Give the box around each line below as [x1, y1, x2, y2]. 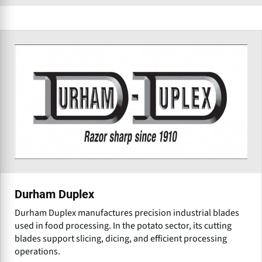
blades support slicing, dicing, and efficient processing [15, 232, 227, 245]
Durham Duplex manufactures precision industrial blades [15, 206, 239, 219]
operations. [15, 244, 60, 258]
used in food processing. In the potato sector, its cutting [15, 219, 232, 232]
